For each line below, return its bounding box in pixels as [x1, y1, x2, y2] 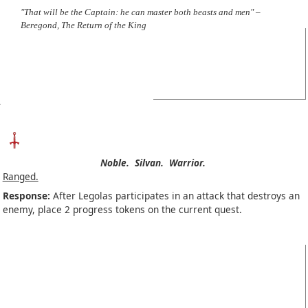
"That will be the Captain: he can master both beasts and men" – [20, 7, 261, 18]
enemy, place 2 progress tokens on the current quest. [2, 202, 242, 216]
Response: [2, 188, 50, 202]
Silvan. [134, 155, 164, 169]
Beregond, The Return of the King [20, 20, 146, 31]
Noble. [100, 155, 129, 169]
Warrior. [168, 155, 206, 169]
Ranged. [2, 169, 38, 183]
